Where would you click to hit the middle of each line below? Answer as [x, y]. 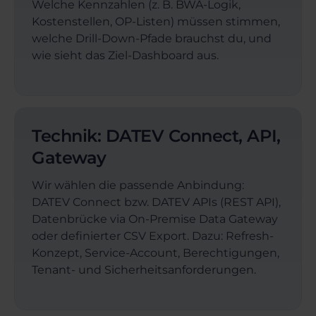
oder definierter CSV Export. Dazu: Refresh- [153, 236]
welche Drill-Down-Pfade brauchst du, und [152, 38]
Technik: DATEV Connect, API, [156, 135]
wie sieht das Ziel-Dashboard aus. [125, 55]
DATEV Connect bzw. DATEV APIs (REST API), [156, 202]
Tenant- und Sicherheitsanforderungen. [144, 269]
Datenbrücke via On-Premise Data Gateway [155, 219]
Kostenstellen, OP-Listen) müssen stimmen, [156, 21]
